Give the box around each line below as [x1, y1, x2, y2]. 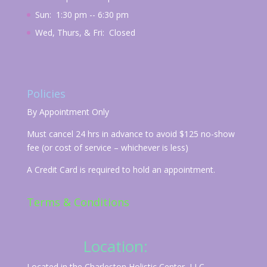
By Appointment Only [26, 106, 109, 118]
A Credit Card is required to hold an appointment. [26, 164, 215, 176]
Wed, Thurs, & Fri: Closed [35, 27, 135, 39]
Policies [26, 86, 66, 101]
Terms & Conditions [26, 195, 129, 210]
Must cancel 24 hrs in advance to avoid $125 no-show [26, 128, 235, 140]
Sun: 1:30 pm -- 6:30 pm [35, 9, 129, 21]
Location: [83, 235, 148, 257]
